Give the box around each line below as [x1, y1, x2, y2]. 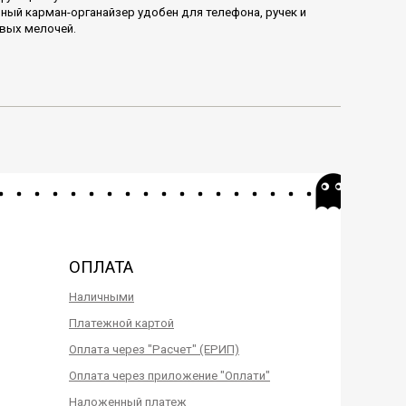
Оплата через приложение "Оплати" [69, 369, 270, 383]
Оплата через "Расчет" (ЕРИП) [69, 343, 239, 357]
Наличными [69, 290, 134, 304]
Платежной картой [69, 316, 174, 331]
